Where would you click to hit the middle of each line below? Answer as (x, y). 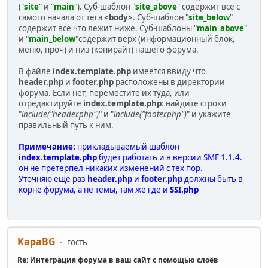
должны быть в (213, 179)
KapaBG (36, 242)
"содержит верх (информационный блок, (155, 39)
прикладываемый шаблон (127, 146)
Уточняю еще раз (53, 179)
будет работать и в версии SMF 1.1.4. (170, 157)
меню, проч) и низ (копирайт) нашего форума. (109, 49)
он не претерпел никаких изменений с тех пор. (111, 168)
